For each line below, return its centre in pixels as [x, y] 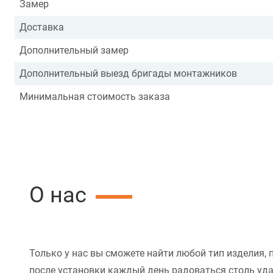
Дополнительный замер [74, 51]
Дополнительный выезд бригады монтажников [128, 74]
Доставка [42, 27]
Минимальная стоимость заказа [95, 97]
